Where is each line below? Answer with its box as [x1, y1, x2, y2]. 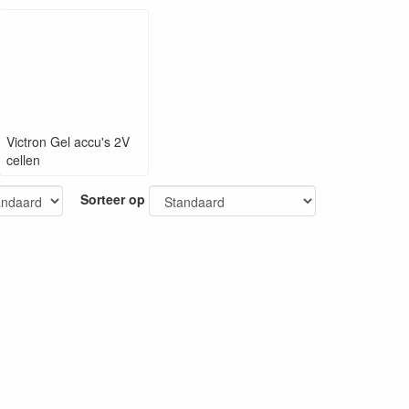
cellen [6, 151, 41, 170]
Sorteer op [80, 190, 145, 209]
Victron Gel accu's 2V [6, 132, 131, 152]
